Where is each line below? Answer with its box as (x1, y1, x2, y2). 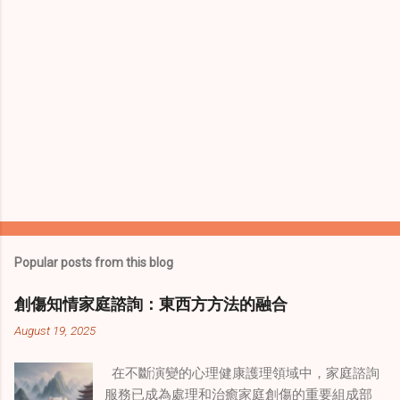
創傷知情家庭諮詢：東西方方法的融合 (14, 292, 287, 314)
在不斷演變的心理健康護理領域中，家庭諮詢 (104, 364, 380, 381)
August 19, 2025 (14, 322, 96, 337)
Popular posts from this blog (14, 254, 173, 270)
